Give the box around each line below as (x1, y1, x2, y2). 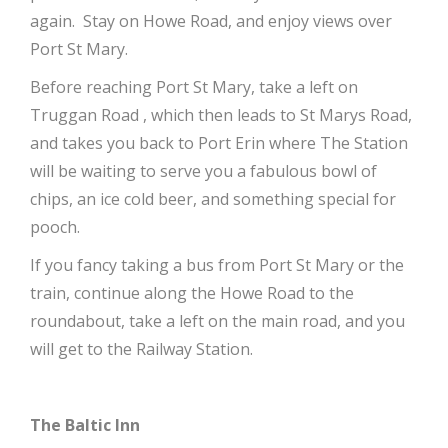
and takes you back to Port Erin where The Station (30, 132, 408, 154)
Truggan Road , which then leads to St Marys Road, (30, 104, 412, 126)
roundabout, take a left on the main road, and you (30, 310, 405, 332)
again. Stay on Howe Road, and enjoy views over (30, 10, 392, 32)
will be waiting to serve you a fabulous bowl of (30, 160, 377, 182)
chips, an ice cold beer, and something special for (30, 188, 396, 210)
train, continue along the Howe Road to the (30, 282, 354, 304)
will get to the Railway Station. (30, 338, 253, 360)
